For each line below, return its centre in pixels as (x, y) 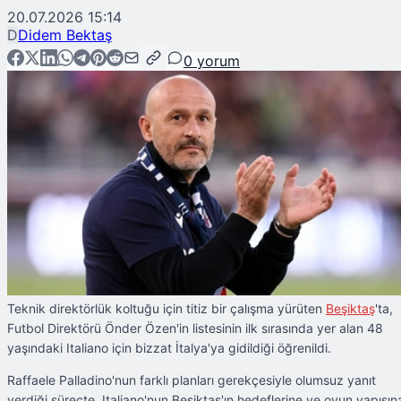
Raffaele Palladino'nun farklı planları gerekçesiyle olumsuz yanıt (192, 380)
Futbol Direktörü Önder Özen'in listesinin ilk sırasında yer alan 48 (195, 328)
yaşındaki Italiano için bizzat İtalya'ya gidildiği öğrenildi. (169, 348)
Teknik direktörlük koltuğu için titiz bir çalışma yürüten (166, 309)
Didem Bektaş (65, 35)
